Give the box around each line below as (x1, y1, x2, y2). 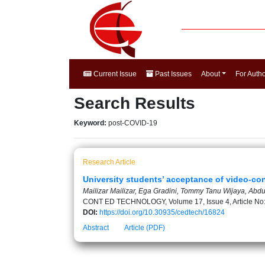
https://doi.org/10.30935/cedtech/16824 (99, 208, 225, 216)
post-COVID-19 (108, 119, 157, 127)
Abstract (83, 224, 109, 232)
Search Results (74, 94, 195, 112)
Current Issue (92, 70, 137, 78)
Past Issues (153, 70, 192, 78)
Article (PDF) (124, 224, 165, 232)
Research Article (83, 158, 135, 166)
